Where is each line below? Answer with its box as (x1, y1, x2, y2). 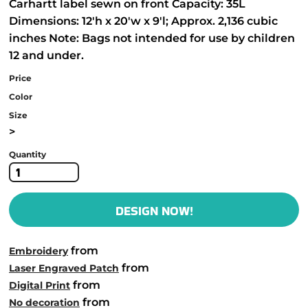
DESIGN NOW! (115, 202, 193, 219)
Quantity (9, 149, 46, 159)
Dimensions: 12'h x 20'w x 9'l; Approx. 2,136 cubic (9, 14, 278, 27)
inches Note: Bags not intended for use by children (9, 32, 295, 45)
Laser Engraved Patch (9, 262, 119, 274)
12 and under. (9, 49, 84, 62)
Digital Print (9, 279, 70, 291)
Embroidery (9, 245, 68, 257)
